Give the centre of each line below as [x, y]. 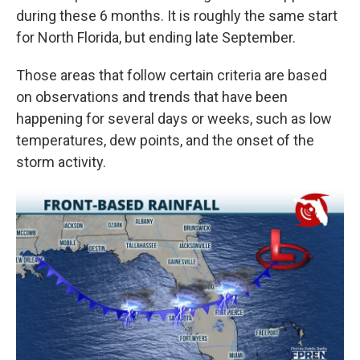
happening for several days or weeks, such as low [174, 119]
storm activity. [63, 162]
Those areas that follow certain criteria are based [172, 76]
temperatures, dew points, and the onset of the [165, 141]
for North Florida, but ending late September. [156, 38]
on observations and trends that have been [152, 97]
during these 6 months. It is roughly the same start [177, 16]
